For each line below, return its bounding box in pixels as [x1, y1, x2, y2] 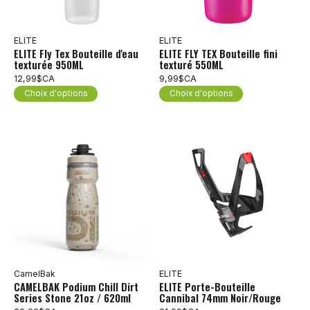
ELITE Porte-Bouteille [158, 280, 255, 295]
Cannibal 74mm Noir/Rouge [158, 291, 281, 306]
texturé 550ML [158, 57, 224, 73]
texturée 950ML [14, 57, 84, 73]
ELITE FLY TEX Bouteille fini [158, 46, 277, 62]
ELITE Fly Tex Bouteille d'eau [14, 46, 138, 62]
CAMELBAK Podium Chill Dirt [14, 280, 138, 295]
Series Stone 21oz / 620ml [14, 291, 131, 306]
